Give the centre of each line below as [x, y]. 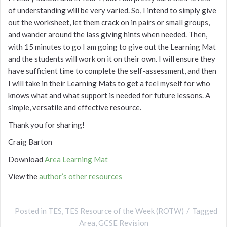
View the [24, 177]
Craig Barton [30, 142]
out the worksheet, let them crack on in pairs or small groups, [109, 23]
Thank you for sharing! [46, 125]
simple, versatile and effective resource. [75, 108]
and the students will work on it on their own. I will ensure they [112, 59]
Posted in [31, 211]
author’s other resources [81, 177]
